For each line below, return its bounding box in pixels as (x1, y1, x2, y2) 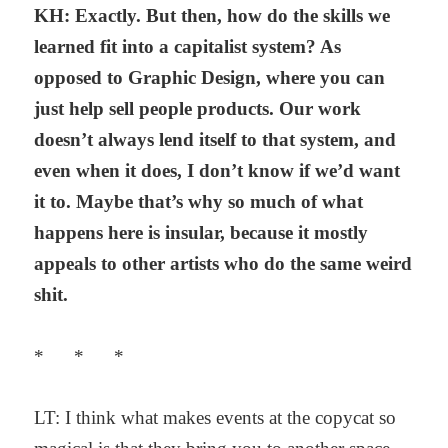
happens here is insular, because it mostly (34, 222, 369, 244)
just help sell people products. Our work (34, 98, 362, 120)
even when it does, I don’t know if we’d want (34, 160, 401, 182)
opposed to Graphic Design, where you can (34, 67, 386, 89)
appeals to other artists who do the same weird (34, 253, 413, 275)
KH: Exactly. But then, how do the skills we (34, 5, 391, 27)
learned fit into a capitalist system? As (34, 36, 342, 58)
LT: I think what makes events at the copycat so (34, 407, 397, 429)
